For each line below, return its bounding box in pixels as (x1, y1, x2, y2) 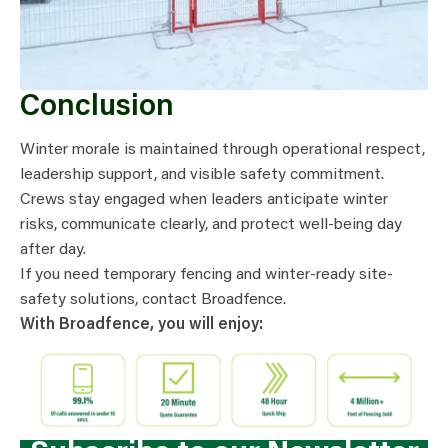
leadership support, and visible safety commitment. (20, 167, 384, 184)
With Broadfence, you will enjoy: (20, 317, 263, 334)
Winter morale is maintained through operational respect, (20, 142, 425, 159)
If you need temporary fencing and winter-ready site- (20, 267, 393, 284)
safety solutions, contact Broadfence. (20, 292, 286, 309)
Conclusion (20, 93, 174, 124)
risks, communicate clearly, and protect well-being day (20, 217, 402, 234)
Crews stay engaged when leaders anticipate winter (20, 192, 388, 209)
